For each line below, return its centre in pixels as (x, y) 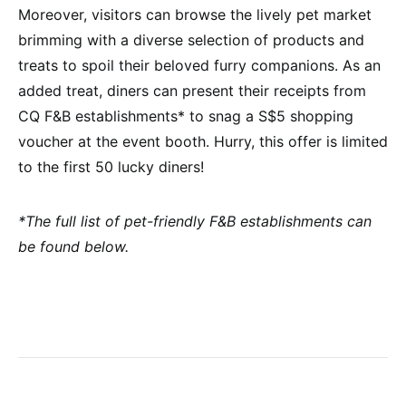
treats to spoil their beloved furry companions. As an (199, 65)
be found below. (73, 246)
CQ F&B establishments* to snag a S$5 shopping (186, 116)
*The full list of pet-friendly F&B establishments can (195, 221)
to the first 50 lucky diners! (111, 166)
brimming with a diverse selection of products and (191, 39)
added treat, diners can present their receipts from (192, 90)
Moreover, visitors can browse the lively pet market (195, 14)
